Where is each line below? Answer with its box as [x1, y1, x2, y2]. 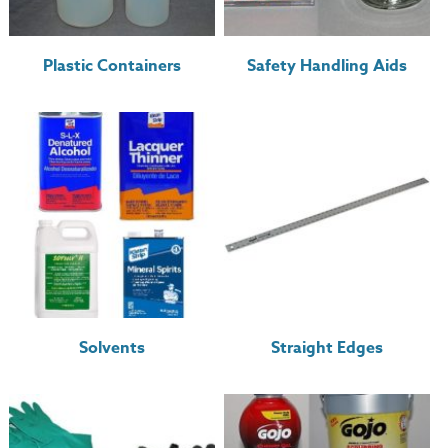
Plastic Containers [43, 53, 182, 78]
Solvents [79, 336, 146, 361]
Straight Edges [271, 336, 384, 361]
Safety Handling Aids [247, 53, 408, 78]
